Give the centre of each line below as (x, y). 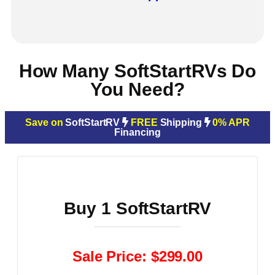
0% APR (231, 122)
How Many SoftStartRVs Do (137, 71)
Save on (44, 122)
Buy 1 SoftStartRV (137, 208)
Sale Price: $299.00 (137, 256)
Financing (137, 132)
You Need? (137, 89)
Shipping (182, 122)
